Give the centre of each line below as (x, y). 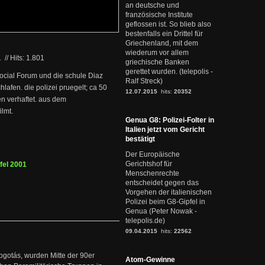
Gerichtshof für (149, 164)
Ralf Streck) (144, 81)
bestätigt (140, 139)
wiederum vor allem (157, 53)
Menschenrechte (152, 173)
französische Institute (159, 15)
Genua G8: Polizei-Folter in (170, 120)
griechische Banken (157, 62)
